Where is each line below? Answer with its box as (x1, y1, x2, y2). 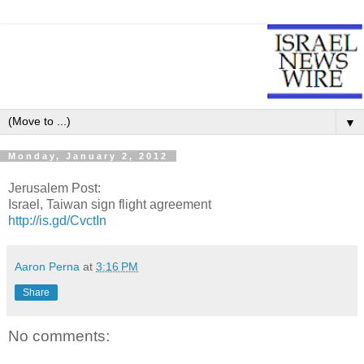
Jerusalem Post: (8, 180, 101, 195)
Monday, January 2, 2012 (8, 151, 168, 162)
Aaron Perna (15, 259, 80, 273)
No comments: (8, 327, 110, 344)
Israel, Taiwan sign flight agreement (8, 197, 211, 211)
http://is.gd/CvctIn (8, 213, 106, 227)
